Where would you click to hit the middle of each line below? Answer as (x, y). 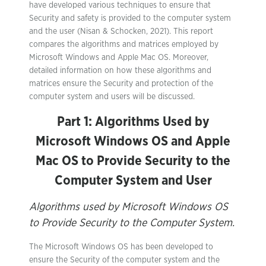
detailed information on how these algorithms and (120, 71)
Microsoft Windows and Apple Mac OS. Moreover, (119, 58)
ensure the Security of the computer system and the (124, 260)
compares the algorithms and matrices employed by (124, 45)
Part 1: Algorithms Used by (133, 122)
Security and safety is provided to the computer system (130, 18)
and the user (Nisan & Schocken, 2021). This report (121, 31)
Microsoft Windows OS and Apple (133, 141)
